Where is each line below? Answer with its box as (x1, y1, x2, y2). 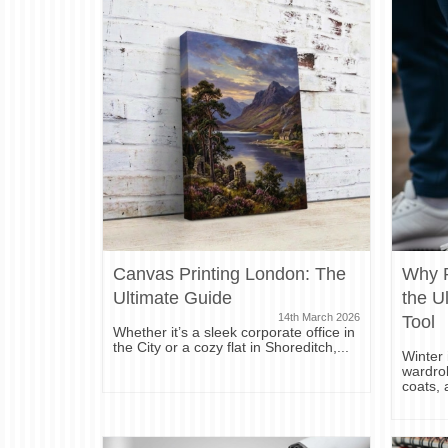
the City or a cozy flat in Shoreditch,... (113, 338, 349, 355)
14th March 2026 (278, 310, 361, 323)
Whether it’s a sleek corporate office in (113, 323, 355, 340)
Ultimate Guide (113, 287, 232, 308)
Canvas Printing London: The (113, 263, 346, 284)
